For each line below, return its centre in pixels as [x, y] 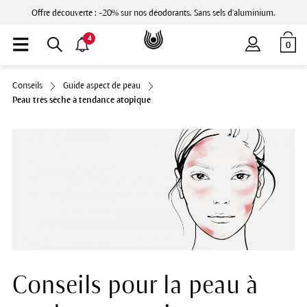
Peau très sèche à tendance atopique [81, 100]
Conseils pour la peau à [135, 286]
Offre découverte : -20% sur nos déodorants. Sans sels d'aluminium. [153, 13]
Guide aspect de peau [101, 86]
